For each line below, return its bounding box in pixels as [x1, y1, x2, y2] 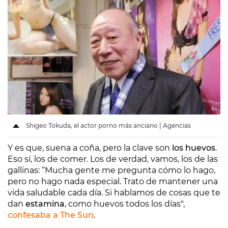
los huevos [170, 143, 215, 153]
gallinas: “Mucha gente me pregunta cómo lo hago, [8, 165, 215, 176]
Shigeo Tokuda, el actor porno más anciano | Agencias [24, 122, 191, 130]
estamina [25, 199, 65, 209]
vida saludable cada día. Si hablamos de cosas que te [8, 188, 220, 198]
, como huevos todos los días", [65, 199, 185, 209]
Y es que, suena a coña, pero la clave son [8, 143, 170, 153]
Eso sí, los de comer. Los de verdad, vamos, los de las [8, 154, 218, 164]
